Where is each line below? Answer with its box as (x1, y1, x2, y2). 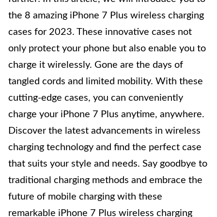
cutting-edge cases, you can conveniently (8, 93, 183, 103)
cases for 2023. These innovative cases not (8, 27, 192, 37)
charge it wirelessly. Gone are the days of (8, 60, 183, 70)
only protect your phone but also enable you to (8, 44, 206, 53)
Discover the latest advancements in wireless (8, 126, 201, 136)
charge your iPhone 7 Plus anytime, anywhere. (8, 109, 204, 119)
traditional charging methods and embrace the (8, 175, 202, 185)
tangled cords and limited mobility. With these (8, 77, 203, 86)
